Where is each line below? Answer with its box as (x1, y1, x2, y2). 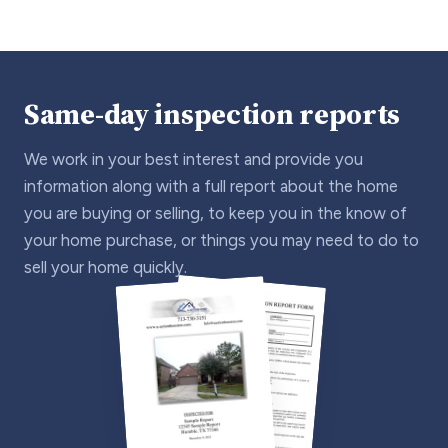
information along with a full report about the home (24, 175, 398, 196)
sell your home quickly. (24, 256, 187, 277)
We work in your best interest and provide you (24, 148, 363, 169)
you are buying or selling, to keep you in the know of (24, 202, 407, 223)
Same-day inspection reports (24, 93, 401, 134)
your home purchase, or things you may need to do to (24, 229, 419, 250)
